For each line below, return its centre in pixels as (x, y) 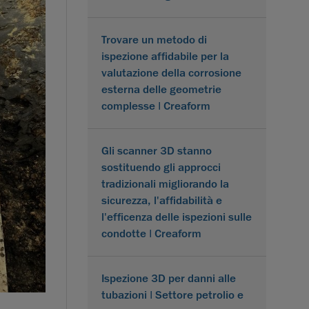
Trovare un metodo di (154, 40)
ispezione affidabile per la (165, 56)
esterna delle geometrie (161, 89)
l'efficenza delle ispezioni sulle (177, 217)
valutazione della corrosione (171, 73)
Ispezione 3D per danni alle (169, 278)
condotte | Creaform (151, 233)
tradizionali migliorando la (165, 184)
